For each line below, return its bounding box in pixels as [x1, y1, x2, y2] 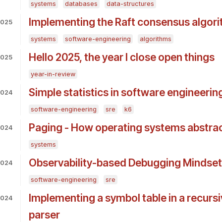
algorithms [139, 35, 171, 43]
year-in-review [30, 70, 75, 78]
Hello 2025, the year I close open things [28, 51, 215, 64]
